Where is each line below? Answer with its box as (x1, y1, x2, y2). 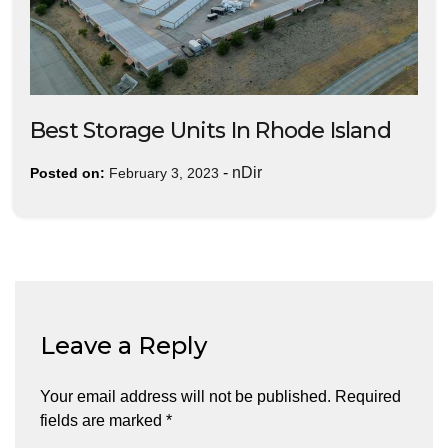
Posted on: (30, 164, 105, 181)
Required (335, 387, 401, 405)
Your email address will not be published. (40, 387, 331, 405)
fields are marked (40, 411, 166, 429)
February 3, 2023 (109, 164, 219, 181)
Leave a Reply (40, 330, 207, 360)
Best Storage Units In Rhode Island (30, 116, 391, 144)
